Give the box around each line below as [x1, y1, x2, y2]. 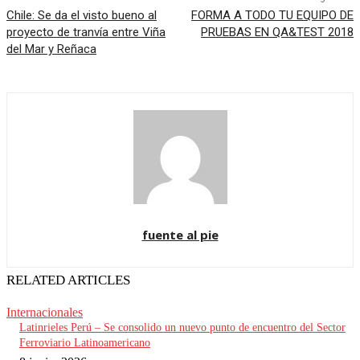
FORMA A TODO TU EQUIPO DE [190, 8, 354, 23]
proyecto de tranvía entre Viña [6, 25, 166, 40]
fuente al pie [141, 227, 219, 243]
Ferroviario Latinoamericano [19, 337, 150, 350]
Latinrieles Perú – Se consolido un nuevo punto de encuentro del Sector [19, 321, 346, 334]
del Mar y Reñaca [6, 42, 96, 57]
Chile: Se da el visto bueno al [6, 8, 157, 23]
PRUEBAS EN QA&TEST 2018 [200, 25, 354, 40]
